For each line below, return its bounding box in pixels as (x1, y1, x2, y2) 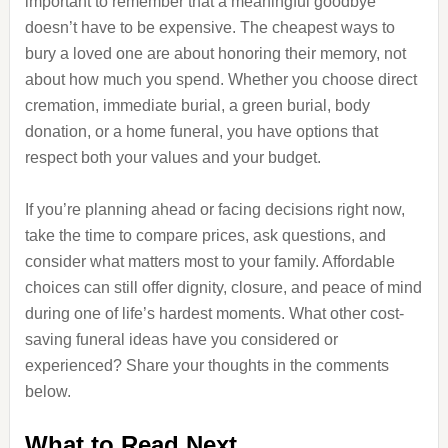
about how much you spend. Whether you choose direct (24, 71, 417, 88)
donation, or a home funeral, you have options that (24, 123, 378, 140)
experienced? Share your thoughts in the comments (24, 357, 389, 374)
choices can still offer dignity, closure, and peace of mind (24, 279, 422, 296)
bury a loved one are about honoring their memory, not (24, 45, 406, 62)
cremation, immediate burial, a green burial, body (24, 97, 370, 114)
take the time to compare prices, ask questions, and (24, 227, 386, 244)
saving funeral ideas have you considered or (24, 331, 338, 348)
